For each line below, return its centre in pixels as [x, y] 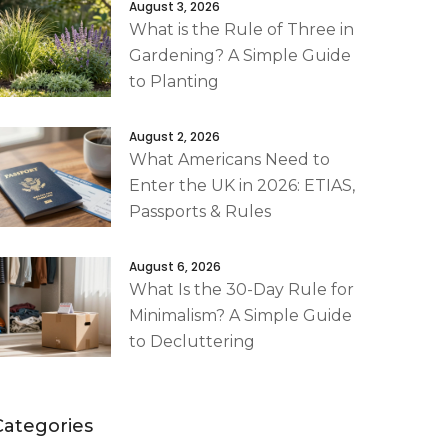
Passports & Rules [200, 211]
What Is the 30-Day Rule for [241, 289]
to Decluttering [192, 341]
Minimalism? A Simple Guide [240, 315]
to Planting [174, 81]
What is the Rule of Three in [241, 29]
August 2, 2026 [174, 136]
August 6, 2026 [175, 266]
